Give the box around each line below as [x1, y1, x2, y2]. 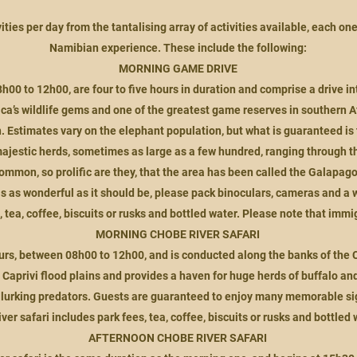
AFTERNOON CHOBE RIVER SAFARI [88, 331, 267, 344]
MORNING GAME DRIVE [118, 62, 237, 75]
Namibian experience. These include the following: [49, 41, 307, 54]
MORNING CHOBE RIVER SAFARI [96, 228, 260, 241]
